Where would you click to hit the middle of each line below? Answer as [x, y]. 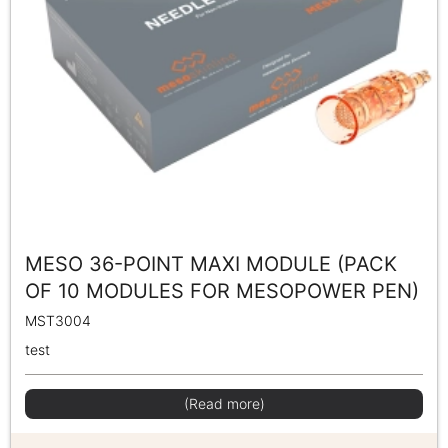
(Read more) [224, 403]
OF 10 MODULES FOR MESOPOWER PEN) [222, 290]
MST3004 [58, 320]
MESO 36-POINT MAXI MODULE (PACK [211, 263]
